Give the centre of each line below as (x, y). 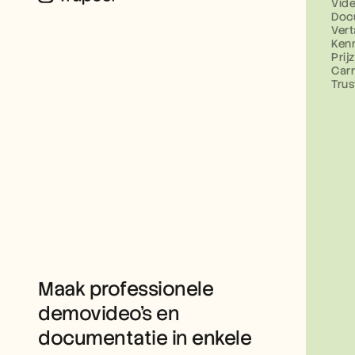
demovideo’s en (109, 313)
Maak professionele (126, 289)
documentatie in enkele (145, 338)
